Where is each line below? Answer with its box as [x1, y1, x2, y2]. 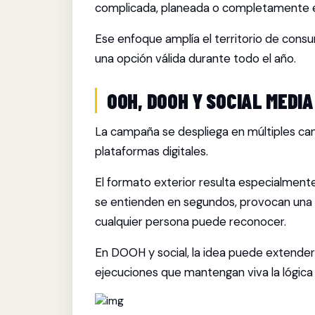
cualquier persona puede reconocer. [95, 214, 286, 229]
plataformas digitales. [95, 143, 208, 159]
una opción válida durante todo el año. [95, 51, 296, 66]
